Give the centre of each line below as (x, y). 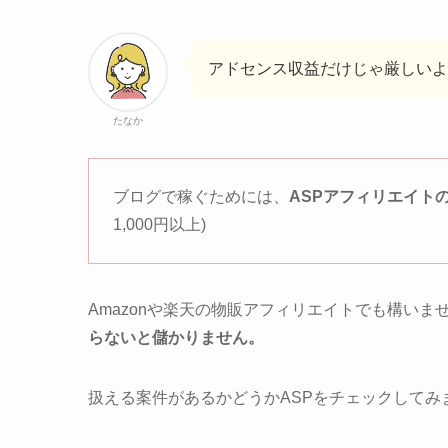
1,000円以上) (159, 225)
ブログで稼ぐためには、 (201, 197)
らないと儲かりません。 (176, 338)
